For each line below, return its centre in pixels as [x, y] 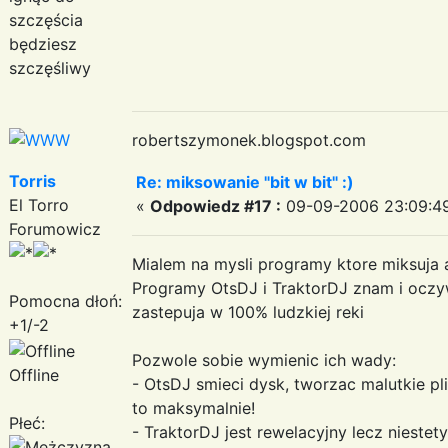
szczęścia [46, 19]
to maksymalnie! [193, 407]
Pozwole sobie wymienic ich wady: [264, 359]
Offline [34, 374]
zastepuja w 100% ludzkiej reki [248, 311]
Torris [32, 180]
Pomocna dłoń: [65, 300]
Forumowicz [55, 228]
